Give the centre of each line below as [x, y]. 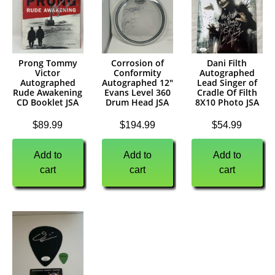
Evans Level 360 [137, 93]
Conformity [137, 73]
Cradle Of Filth [227, 93]
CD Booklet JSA [48, 103]
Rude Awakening [48, 93]
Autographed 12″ [137, 83]
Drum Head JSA [137, 103]
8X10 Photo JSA [227, 103]
